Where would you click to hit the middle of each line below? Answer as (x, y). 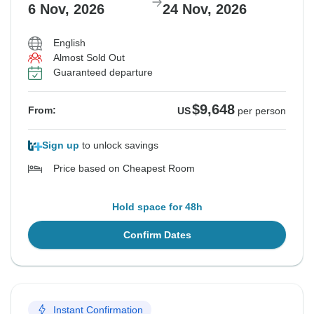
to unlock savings (119, 145)
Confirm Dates (157, 235)
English (69, 43)
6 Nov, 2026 (66, 9)
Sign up (61, 145)
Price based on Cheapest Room (124, 169)
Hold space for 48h (157, 207)
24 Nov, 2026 (205, 9)
